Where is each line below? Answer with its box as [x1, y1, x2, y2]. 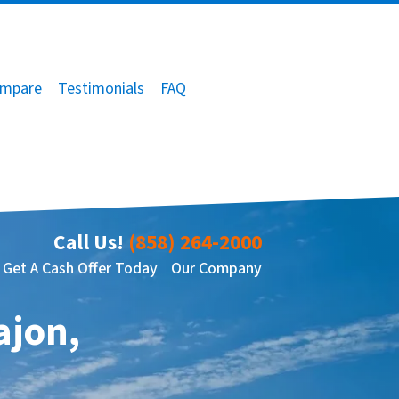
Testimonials [58, 77, 144, 100]
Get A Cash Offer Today [3, 256, 159, 280]
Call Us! [53, 228, 124, 258]
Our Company [170, 256, 262, 280]
